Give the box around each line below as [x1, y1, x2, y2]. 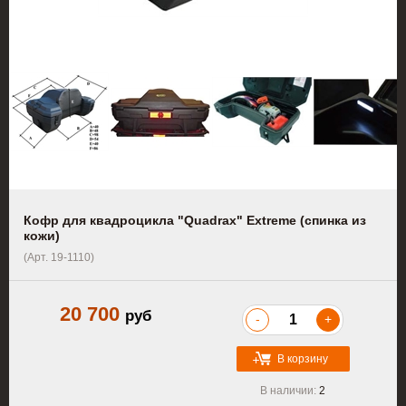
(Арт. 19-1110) [24, 251, 94, 264]
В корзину [276, 353, 328, 365]
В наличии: [260, 384, 319, 397]
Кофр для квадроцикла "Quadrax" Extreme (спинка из [24, 213, 366, 227]
